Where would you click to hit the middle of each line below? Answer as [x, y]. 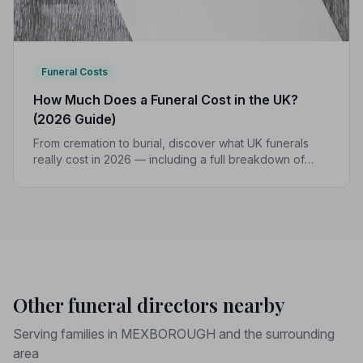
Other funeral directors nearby [149, 305]
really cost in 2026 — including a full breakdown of [169, 160]
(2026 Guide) [75, 120]
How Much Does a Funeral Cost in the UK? [166, 100]
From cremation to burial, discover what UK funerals [171, 143]
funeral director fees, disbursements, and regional [167, 176]
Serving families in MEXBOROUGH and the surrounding [174, 334]
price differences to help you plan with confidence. [170, 192]
